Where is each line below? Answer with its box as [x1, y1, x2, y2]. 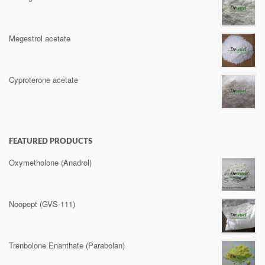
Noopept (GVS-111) [9, 198, 75, 209]
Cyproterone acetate [9, 74, 78, 85]
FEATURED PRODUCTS [9, 138, 92, 146]
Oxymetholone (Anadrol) [9, 157, 92, 168]
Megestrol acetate [9, 33, 70, 44]
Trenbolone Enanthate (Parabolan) [9, 240, 125, 251]
